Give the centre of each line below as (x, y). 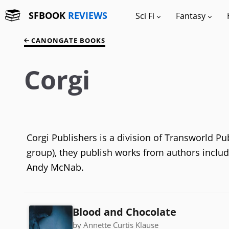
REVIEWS (88, 15)
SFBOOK (48, 15)
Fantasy (191, 16)
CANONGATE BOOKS (67, 40)
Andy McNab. (55, 167)
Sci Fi (145, 16)
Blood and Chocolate (124, 212)
